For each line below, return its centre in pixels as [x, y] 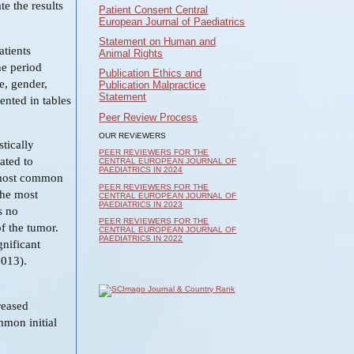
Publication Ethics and [151, 73]
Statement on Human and [158, 41]
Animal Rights [131, 53]
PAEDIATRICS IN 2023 [141, 204]
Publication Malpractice [153, 85]
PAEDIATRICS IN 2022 [141, 239]
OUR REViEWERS [133, 136]
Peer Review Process [149, 117]
